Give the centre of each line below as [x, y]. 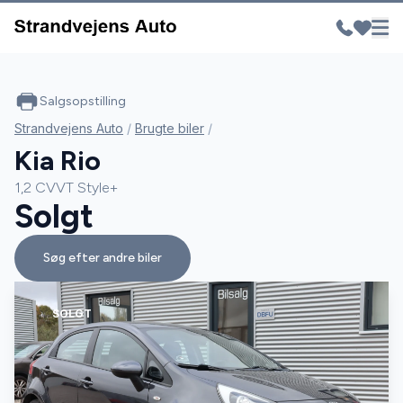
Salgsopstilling [83, 101]
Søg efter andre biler [103, 258]
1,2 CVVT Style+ [66, 188]
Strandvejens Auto [69, 128]
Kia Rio [58, 161]
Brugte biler [170, 128]
